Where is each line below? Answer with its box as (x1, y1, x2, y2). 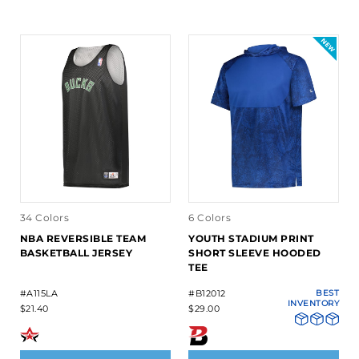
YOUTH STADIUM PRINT (188, 232, 314, 244)
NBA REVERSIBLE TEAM (19, 232, 147, 244)
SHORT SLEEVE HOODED (188, 246, 321, 259)
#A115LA (19, 287, 58, 299)
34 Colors (19, 211, 70, 224)
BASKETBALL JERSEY (19, 246, 133, 259)
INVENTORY (287, 297, 340, 309)
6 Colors (188, 211, 231, 224)
